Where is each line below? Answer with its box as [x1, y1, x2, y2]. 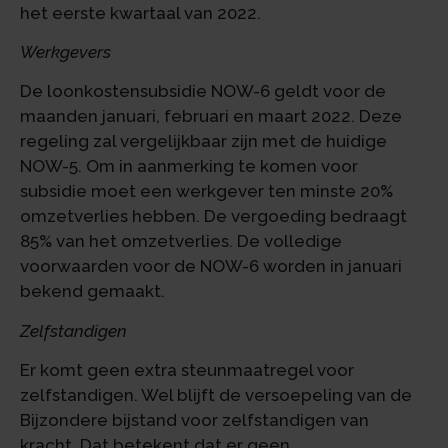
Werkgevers [20, 41, 111, 62]
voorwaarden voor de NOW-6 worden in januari [20, 256, 402, 277]
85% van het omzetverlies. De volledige [20, 231, 342, 252]
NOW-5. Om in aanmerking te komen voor [20, 156, 358, 177]
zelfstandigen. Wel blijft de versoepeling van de [20, 385, 412, 406]
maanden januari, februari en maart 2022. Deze [20, 106, 402, 127]
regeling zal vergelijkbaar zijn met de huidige [20, 131, 387, 152]
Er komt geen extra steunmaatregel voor [20, 360, 354, 381]
